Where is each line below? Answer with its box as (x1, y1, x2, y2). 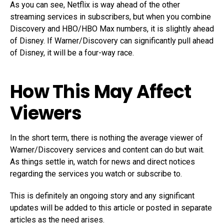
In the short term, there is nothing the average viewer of (10, 133, 203, 142)
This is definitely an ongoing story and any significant (10, 191, 194, 200)
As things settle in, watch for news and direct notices (10, 157, 195, 166)
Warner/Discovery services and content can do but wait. (10, 145, 204, 154)
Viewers (10, 100, 81, 126)
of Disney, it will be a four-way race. (10, 48, 136, 57)
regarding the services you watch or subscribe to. (10, 169, 184, 178)
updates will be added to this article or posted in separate (10, 203, 212, 212)
